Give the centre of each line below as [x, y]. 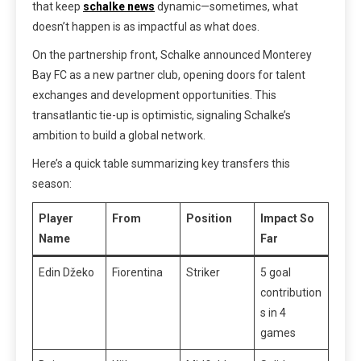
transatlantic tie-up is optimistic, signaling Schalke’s [162, 115]
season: [52, 183]
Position [209, 218]
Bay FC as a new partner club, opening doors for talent [169, 75]
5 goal [276, 272]
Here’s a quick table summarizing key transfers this [161, 163]
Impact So [287, 218]
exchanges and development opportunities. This [154, 95]
